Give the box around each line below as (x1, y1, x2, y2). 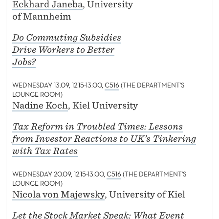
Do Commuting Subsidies (12, 32, 121, 43)
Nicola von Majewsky (12, 189, 105, 200)
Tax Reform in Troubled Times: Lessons (12, 121, 183, 132)
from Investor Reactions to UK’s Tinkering (12, 133, 196, 144)
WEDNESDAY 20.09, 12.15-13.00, (12, 170, 107, 179)
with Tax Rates (12, 146, 78, 156)
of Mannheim (12, 11, 71, 22)
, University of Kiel (105, 189, 185, 200)
